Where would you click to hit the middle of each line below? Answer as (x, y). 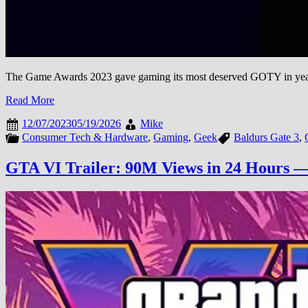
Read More (30, 100)
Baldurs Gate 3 (266, 137)
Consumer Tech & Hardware (85, 137)
